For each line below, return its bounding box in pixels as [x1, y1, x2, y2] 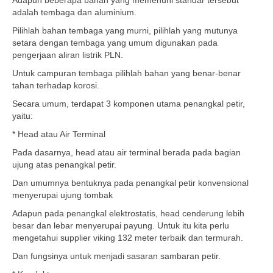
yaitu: [12, 111, 33, 121]
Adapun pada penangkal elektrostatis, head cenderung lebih [12, 208, 244, 218]
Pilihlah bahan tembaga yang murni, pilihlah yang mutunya [12, 26, 238, 35]
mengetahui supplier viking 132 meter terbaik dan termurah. [12, 233, 243, 243]
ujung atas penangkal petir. [12, 160, 116, 169]
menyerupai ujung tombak [12, 190, 113, 200]
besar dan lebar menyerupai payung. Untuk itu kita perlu [12, 221, 229, 230]
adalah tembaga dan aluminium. [12, 7, 136, 17]
